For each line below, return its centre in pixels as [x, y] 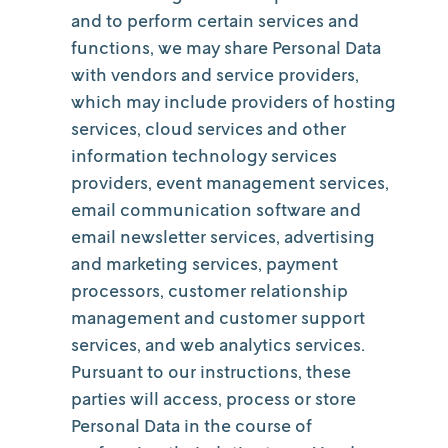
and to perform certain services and [215, 20]
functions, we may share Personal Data [226, 47]
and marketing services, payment [204, 263]
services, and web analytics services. [218, 344]
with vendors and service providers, [215, 74]
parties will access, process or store [213, 398]
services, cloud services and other [208, 128]
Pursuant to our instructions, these [211, 371]
